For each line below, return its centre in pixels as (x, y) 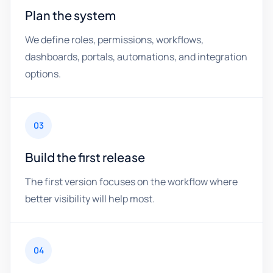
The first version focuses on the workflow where (131, 182)
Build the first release (85, 157)
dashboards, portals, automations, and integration (136, 57)
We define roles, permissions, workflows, (114, 40)
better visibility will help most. (90, 199)
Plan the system (70, 15)
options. (43, 74)
